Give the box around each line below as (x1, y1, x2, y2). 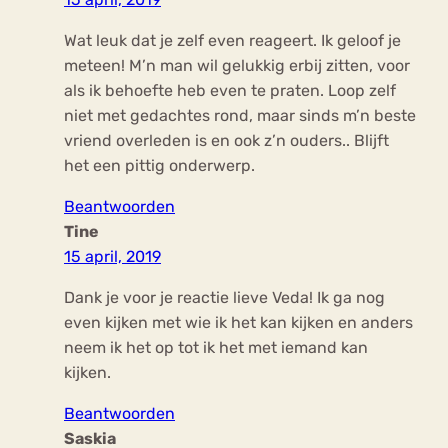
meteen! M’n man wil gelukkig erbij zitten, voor (64, 56, 410, 76)
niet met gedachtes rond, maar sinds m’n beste (64, 106, 416, 126)
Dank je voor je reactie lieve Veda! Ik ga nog (64, 288, 385, 308)
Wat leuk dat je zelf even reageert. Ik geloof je (64, 31, 401, 51)
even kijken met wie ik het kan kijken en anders (64, 313, 413, 333)
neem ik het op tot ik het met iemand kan (64, 338, 368, 358)
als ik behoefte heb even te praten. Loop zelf (64, 81, 396, 101)
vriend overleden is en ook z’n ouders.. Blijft (64, 131, 389, 151)
